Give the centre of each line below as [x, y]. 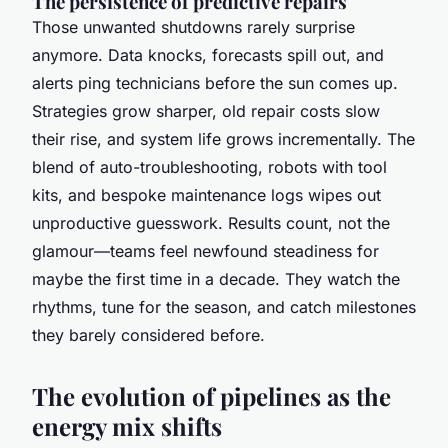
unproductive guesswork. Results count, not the [211, 222]
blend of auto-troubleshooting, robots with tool [209, 166]
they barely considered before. [148, 334]
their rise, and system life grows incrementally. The [223, 138]
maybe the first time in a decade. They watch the [216, 278]
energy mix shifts [127, 425]
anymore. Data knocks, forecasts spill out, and [208, 54]
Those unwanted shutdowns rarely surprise [193, 26]
